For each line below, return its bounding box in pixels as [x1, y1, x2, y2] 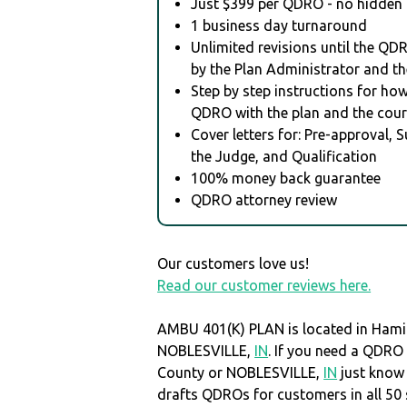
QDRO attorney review [191, 191, 338, 208]
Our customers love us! [157, 254, 310, 272]
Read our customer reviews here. [157, 276, 372, 293]
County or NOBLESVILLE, [157, 363, 324, 381]
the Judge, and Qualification [191, 147, 378, 164]
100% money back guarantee [191, 169, 382, 186]
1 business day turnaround [191, 16, 368, 34]
